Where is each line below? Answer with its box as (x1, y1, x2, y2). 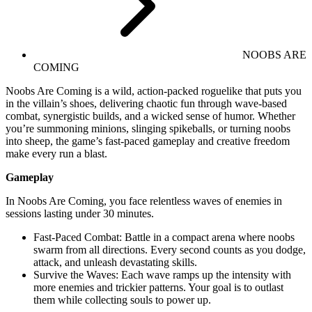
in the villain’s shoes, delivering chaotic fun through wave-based (6, 97, 287, 109)
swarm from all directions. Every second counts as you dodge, (33, 243, 306, 256)
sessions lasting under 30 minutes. (6, 207, 154, 219)
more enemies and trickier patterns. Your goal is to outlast (33, 281, 283, 293)
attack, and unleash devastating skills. (33, 256, 197, 268)
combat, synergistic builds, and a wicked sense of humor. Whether (6, 109, 295, 122)
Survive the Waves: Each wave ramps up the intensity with (33, 268, 291, 281)
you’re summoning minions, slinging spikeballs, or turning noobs (6, 122, 290, 134)
